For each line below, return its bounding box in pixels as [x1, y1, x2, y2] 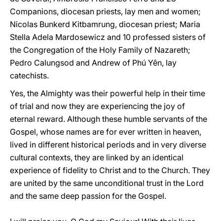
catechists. [10, 71, 49, 80]
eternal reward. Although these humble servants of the [10, 114, 207, 124]
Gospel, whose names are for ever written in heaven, [10, 127, 201, 137]
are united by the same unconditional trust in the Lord [10, 178, 204, 188]
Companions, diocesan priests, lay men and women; [10, 6, 201, 16]
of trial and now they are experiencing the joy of [10, 101, 185, 111]
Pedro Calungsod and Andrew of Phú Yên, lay [10, 58, 177, 68]
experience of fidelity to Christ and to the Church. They [10, 165, 210, 175]
